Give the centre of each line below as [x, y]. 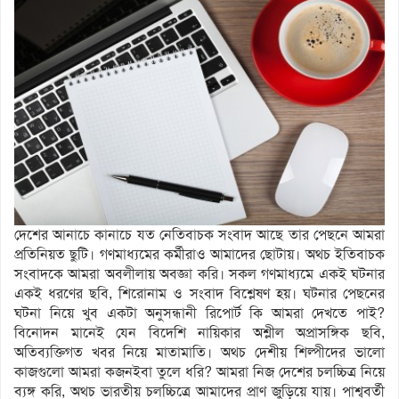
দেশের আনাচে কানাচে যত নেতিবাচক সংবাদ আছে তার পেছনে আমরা [199, 235]
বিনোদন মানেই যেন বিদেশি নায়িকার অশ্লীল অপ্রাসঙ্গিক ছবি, [199, 333]
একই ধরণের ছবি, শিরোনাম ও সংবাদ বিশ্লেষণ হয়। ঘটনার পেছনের [199, 294]
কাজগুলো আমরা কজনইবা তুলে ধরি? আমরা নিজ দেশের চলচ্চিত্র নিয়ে [199, 372]
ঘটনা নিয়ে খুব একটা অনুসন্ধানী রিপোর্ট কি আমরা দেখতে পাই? [199, 313]
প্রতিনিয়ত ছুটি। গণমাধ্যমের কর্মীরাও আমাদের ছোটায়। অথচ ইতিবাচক [199, 255]
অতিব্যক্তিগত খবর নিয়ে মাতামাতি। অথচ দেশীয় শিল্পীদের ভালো [199, 353]
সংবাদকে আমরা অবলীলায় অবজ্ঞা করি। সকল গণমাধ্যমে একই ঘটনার [199, 274]
